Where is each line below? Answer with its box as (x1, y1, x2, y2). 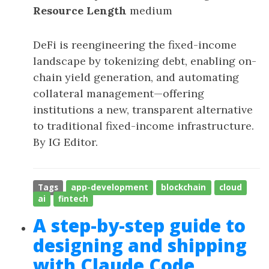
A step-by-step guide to (33, 213, 246, 238)
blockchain (161, 182, 207, 193)
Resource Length (33, 4, 127, 17)
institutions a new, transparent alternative (33, 103, 253, 116)
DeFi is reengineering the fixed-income (33, 38, 237, 52)
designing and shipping (33, 233, 247, 258)
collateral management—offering (33, 86, 204, 100)
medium (127, 4, 172, 17)
